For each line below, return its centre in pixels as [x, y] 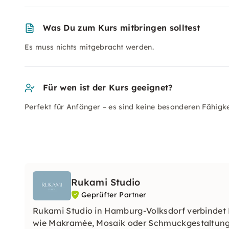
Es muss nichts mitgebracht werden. [89, 47]
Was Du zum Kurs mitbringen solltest [122, 28]
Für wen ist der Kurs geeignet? [108, 87]
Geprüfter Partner [114, 195]
